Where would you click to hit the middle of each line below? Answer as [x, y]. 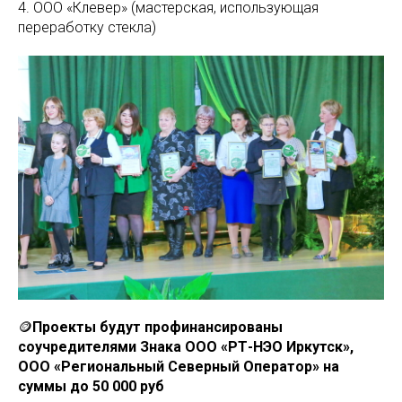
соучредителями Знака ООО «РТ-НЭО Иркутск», [186, 347]
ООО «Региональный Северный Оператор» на [179, 367]
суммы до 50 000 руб [91, 386]
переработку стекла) [87, 27]
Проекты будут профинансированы [157, 327]
